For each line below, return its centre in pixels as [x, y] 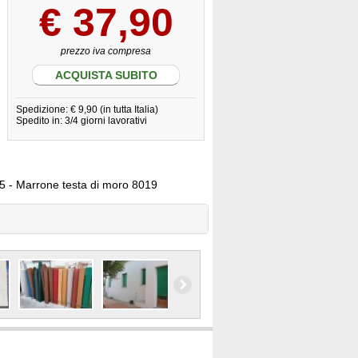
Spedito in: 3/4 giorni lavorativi [82, 121]
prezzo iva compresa [106, 51]
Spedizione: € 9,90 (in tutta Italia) [87, 109]
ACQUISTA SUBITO [106, 75]
